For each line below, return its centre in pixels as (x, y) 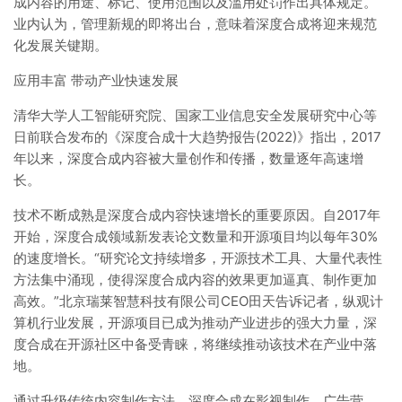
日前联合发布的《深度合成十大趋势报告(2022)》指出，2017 (197, 137)
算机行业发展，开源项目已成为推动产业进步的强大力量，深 (195, 323)
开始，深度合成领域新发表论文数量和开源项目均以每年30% (196, 236)
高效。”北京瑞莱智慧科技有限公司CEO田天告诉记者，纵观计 (198, 301)
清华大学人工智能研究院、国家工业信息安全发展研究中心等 (195, 115)
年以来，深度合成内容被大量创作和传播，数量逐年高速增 (188, 158)
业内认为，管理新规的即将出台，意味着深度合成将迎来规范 (195, 24)
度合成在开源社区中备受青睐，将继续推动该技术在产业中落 (195, 344)
